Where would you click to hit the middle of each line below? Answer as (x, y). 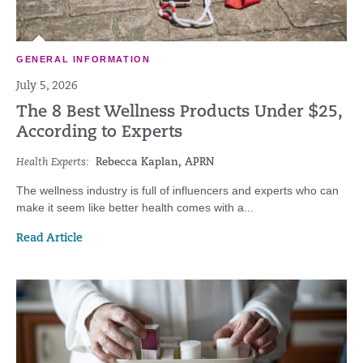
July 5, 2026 (47, 86)
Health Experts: (53, 162)
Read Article (49, 239)
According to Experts (99, 133)
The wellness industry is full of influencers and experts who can (177, 190)
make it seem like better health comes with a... (135, 207)
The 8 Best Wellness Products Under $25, (179, 113)
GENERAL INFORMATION (83, 59)
